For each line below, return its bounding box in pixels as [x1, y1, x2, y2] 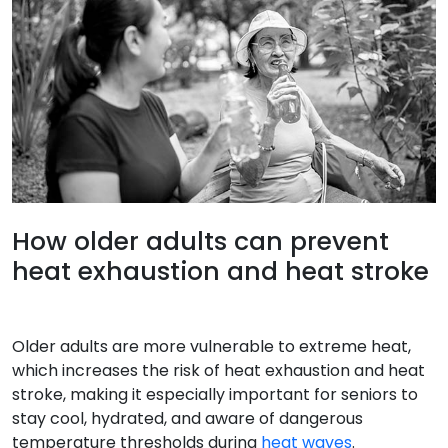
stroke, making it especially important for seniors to [12, 382, 418, 406]
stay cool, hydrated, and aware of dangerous [12, 406, 363, 430]
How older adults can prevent [12, 223, 389, 259]
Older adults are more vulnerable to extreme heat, [12, 334, 411, 358]
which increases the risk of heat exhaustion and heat [12, 358, 425, 382]
